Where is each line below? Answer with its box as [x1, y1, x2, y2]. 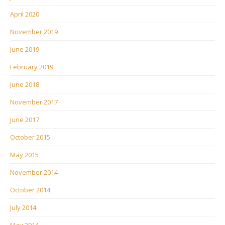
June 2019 [10, 45, 39, 54]
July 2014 [10, 203, 36, 212]
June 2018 [10, 80, 39, 89]
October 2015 [10, 133, 50, 142]
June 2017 [10, 115, 39, 124]
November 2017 [10, 97, 58, 106]
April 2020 [10, 10, 39, 19]
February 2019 [10, 62, 53, 71]
